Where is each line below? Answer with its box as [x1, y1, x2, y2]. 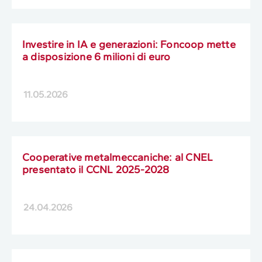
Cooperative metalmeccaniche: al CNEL [22, 150, 213, 164]
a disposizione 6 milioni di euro [22, 50, 173, 63]
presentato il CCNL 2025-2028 [22, 163, 170, 176]
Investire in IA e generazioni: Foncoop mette [22, 37, 236, 51]
